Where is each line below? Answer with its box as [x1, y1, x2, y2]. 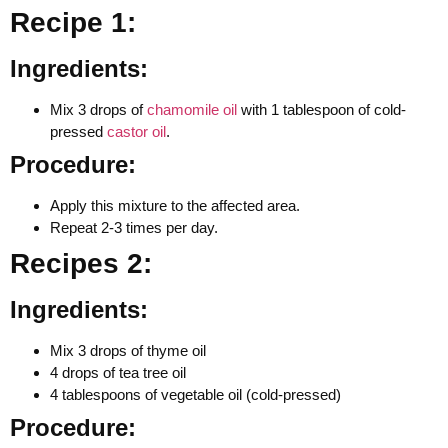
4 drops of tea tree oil [50, 364, 186, 382]
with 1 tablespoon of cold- [237, 101, 406, 119]
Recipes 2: [10, 248, 152, 280]
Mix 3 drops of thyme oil [50, 342, 206, 360]
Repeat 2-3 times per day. [50, 219, 218, 237]
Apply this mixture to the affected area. [50, 197, 300, 215]
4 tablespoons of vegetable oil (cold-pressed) [50, 386, 341, 404]
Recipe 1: [10, 7, 136, 39]
